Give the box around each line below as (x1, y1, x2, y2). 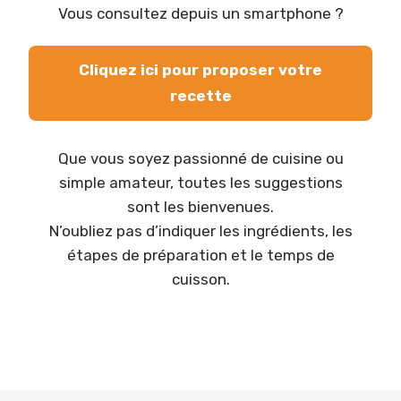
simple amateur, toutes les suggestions (58, 174, 343, 192)
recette (169, 86, 232, 105)
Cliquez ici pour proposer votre (79, 60, 322, 79)
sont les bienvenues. (127, 198, 274, 217)
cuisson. (171, 270, 230, 289)
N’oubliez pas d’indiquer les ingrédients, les (48, 222, 353, 241)
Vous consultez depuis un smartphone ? (57, 4, 344, 23)
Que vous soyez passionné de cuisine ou (57, 149, 344, 168)
